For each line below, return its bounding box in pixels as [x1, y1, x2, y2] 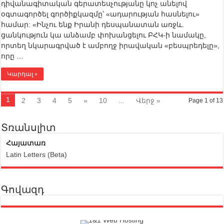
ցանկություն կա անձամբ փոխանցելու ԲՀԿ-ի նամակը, [1, 31, 206, 39]
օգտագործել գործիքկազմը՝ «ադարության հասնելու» [1, 10, 200, 18]
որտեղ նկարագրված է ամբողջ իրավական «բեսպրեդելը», [1, 41, 220, 50]
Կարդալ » [7, 70, 38, 78]
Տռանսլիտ [1, 122, 56, 133]
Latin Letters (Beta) [6, 150, 67, 159]
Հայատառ [6, 139, 46, 147]
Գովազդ [1, 184, 44, 195]
